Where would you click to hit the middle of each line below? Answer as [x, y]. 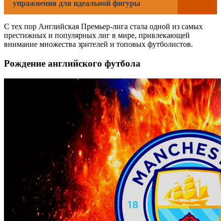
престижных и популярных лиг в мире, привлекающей [97, 36]
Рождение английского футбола [72, 64]
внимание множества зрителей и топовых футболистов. [98, 44]
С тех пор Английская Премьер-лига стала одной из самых [103, 27]
